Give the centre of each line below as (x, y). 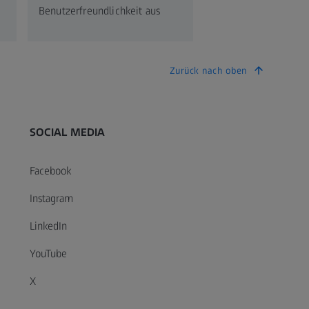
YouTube (48, 253)
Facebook (50, 170)
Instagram (51, 198)
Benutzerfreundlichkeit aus (100, 10)
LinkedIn (48, 226)
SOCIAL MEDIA (67, 132)
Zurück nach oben (208, 70)
